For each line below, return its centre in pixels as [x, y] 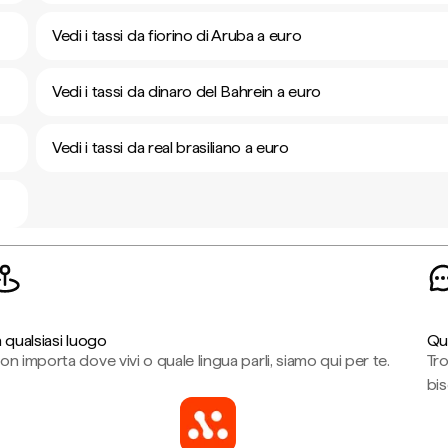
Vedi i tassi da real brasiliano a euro [170, 147]
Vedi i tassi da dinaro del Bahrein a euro [186, 91]
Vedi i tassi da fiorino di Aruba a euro [177, 35]
